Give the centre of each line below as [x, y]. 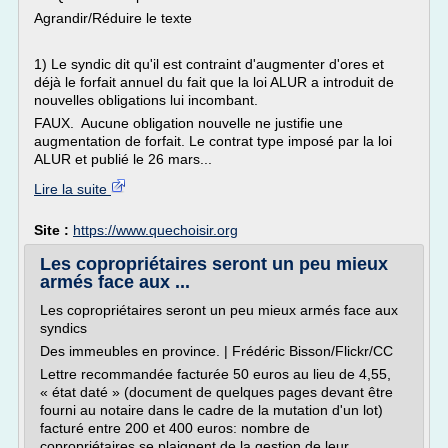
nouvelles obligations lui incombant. [146, 100]
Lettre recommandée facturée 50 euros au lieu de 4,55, [215, 374]
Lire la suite [72, 189]
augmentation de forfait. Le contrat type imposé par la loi [213, 141]
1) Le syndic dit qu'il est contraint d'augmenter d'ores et [209, 64]
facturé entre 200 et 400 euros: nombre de [175, 428]
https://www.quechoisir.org [155, 230]
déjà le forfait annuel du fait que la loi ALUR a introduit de [214, 82]
